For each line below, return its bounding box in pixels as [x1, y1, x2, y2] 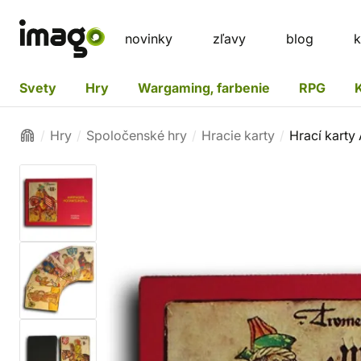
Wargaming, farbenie [138, 79, 270, 96]
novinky [125, 31, 172, 47]
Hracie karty [201, 127, 275, 143]
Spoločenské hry [86, 127, 187, 143]
